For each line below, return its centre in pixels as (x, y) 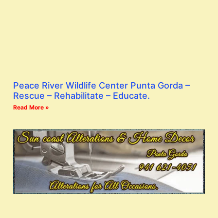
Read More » (31, 108)
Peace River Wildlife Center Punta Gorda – (101, 86)
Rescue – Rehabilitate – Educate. (82, 96)
